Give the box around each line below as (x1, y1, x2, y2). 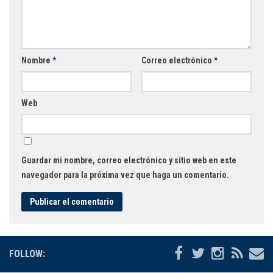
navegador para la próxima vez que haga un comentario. (21, 169, 229, 180)
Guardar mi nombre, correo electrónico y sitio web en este (21, 155, 236, 165)
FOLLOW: (9, 247, 45, 260)
